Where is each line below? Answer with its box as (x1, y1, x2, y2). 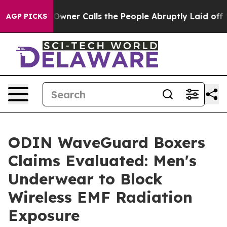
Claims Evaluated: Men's (8, 151, 197, 170)
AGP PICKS (6, 12, 47, 21)
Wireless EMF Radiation (8, 187, 193, 207)
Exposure (8, 206, 80, 225)
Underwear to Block (8, 169, 163, 188)
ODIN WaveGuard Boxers (8, 133, 205, 152)
